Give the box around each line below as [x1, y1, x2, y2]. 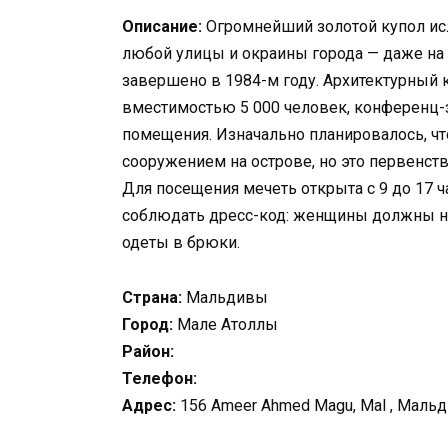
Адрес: [122, 395, 176, 415]
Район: [122, 341, 174, 361]
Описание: [122, 17, 202, 37]
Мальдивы [182, 287, 268, 307]
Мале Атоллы [173, 314, 278, 334]
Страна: [122, 287, 182, 307]
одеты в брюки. [122, 233, 240, 253]
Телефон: [122, 368, 197, 388]
